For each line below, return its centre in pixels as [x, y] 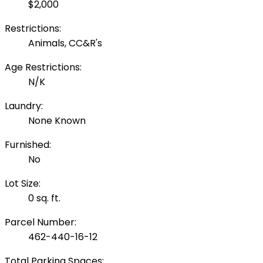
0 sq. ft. [44, 198]
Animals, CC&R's [65, 43]
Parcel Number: [41, 222]
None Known [57, 121]
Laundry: [24, 106]
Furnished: [28, 145]
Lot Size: [23, 184]
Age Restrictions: [43, 68]
